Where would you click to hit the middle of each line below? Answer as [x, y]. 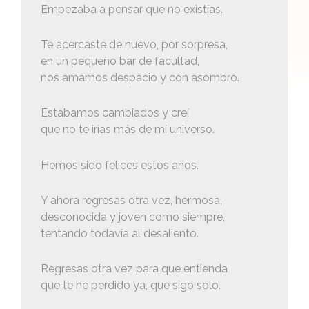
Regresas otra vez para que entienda [134, 269]
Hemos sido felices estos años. [119, 165]
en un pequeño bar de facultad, [120, 61]
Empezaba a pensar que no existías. [131, 10]
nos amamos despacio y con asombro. [140, 78]
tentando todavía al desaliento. [119, 233]
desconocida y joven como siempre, [132, 217]
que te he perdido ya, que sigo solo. [130, 286]
